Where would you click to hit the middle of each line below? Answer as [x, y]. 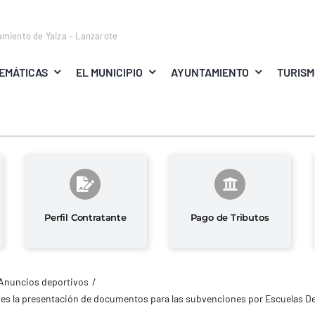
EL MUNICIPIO [109, 72]
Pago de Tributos [230, 217]
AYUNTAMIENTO [210, 72]
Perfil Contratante [85, 217]
